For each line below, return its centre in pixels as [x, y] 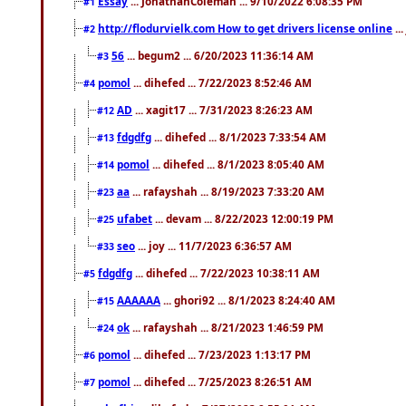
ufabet [135, 218]
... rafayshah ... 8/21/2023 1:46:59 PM [227, 327]
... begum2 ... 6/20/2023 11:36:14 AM [219, 55]
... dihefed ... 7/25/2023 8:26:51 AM [221, 381]
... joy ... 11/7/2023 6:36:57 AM [213, 245]
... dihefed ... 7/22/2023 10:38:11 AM [226, 272]
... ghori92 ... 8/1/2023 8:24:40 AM [248, 300]
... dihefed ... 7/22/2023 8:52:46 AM [221, 82]
